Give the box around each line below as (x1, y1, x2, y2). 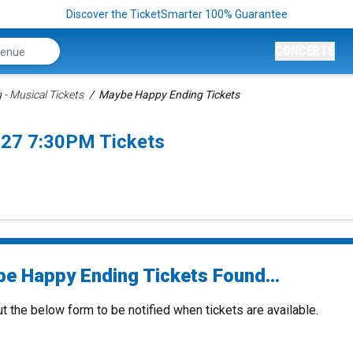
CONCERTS (275, 43, 335, 58)
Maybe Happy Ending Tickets (98, 88, 240, 101)
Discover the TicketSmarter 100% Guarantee (65, 8, 288, 20)
